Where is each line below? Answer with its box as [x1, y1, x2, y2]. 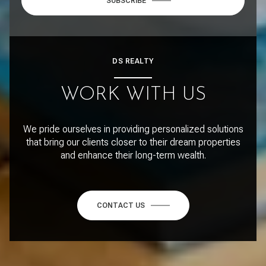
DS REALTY [112, 56, 154, 65]
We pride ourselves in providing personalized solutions [23, 123, 243, 135]
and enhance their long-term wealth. [60, 149, 206, 161]
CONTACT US [96, 201, 145, 210]
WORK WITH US [60, 85, 206, 104]
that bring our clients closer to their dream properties [26, 136, 240, 148]
